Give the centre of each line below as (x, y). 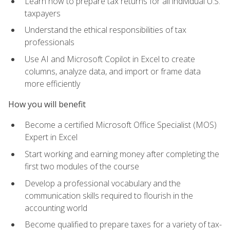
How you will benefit (47, 104)
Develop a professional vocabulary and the (103, 183)
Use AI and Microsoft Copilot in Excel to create (110, 59)
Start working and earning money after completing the (122, 154)
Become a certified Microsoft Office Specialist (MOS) (121, 125)
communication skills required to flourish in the (109, 195)
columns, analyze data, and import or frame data (113, 71)
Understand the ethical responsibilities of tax (106, 30)
